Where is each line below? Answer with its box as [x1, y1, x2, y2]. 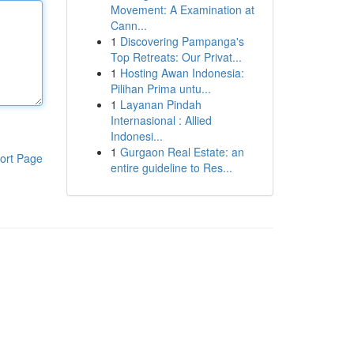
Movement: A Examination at [110, 2, 254, 17]
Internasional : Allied [110, 112, 212, 128]
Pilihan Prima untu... [110, 81, 211, 96]
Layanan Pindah [119, 96, 201, 112]
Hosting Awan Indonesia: [119, 65, 244, 81]
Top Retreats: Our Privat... [110, 49, 242, 65]
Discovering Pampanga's [119, 33, 244, 49]
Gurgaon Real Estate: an [119, 144, 244, 160]
